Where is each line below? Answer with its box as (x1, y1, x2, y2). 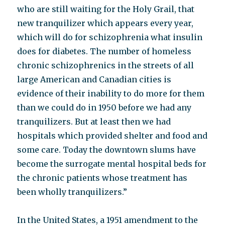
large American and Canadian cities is (17, 74, 172, 84)
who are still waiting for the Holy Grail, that (17, 4, 195, 14)
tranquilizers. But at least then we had (17, 117, 171, 127)
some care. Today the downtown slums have (17, 145, 196, 155)
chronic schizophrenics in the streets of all (17, 60, 194, 70)
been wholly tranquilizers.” (17, 187, 128, 197)
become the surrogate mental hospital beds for (17, 159, 207, 169)
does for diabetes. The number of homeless (17, 46, 192, 56)
